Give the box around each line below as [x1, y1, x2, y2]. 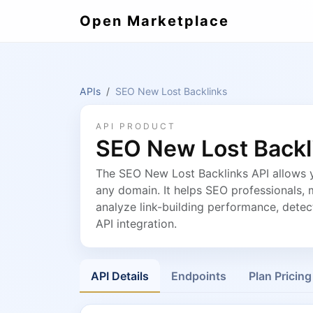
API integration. [96, 217, 177, 231]
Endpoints [171, 269, 226, 283]
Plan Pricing [249, 269, 312, 283]
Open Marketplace [80, 13, 229, 29]
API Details [91, 269, 149, 283]
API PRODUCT [96, 121, 176, 131]
